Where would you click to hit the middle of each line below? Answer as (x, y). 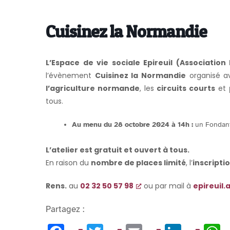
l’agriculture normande (93, 88)
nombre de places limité (138, 163)
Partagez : (65, 209)
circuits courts (186, 88)
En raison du (68, 163)
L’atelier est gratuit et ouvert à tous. (118, 150)
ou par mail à (167, 186)
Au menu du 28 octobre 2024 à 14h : (132, 124)
